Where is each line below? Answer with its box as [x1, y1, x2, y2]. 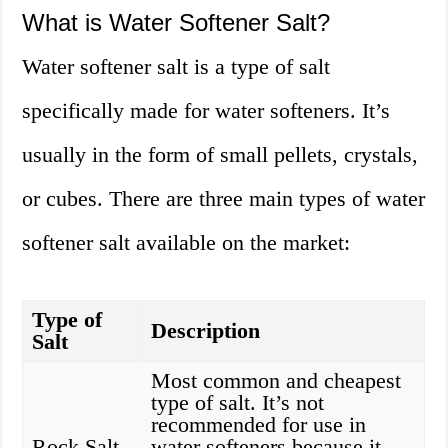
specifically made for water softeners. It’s [22, 98, 391, 124]
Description [151, 318, 261, 344]
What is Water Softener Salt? [22, 9, 331, 37]
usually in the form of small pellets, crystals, [22, 142, 419, 168]
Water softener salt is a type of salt [22, 54, 331, 80]
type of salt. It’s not [151, 390, 325, 416]
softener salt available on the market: [22, 230, 351, 256]
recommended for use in [151, 412, 367, 438]
